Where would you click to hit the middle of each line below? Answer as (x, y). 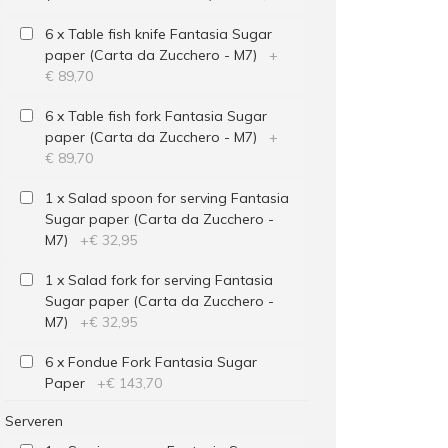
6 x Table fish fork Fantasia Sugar (155, 116)
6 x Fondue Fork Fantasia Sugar (150, 362)
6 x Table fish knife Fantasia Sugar (158, 34)
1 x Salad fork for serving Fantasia (158, 280)
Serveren (33, 421)
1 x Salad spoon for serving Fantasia (166, 198)
